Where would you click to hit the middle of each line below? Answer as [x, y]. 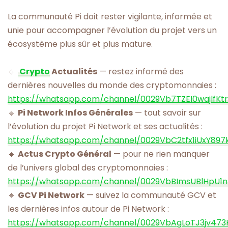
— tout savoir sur [167, 112]
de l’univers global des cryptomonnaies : [88, 167]
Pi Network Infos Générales [75, 112]
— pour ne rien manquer [161, 154]
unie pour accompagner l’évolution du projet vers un [112, 30]
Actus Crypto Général [65, 154]
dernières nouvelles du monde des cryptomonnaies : [112, 85]
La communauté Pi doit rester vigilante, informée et [110, 16]
